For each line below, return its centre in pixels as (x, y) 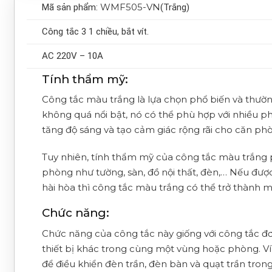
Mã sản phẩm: (71, 7)
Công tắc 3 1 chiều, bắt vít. (95, 31)
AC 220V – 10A (72, 56)
